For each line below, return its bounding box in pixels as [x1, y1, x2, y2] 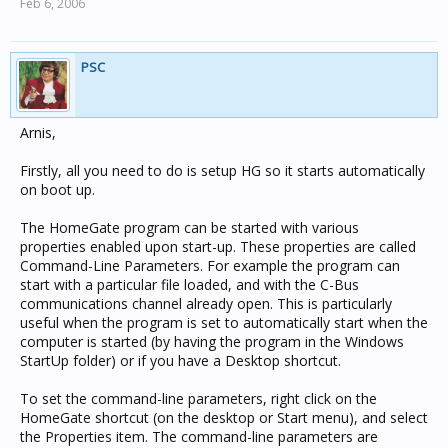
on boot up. [20, 180, 95, 199]
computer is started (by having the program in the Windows [20, 332, 404, 351]
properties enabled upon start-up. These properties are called [20, 237, 416, 256]
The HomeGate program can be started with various [20, 218, 359, 237]
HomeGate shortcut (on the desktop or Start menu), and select [20, 408, 428, 427]
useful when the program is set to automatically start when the [20, 313, 428, 332]
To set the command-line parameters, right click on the [20, 389, 377, 408]
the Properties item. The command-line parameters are [20, 427, 378, 446]
